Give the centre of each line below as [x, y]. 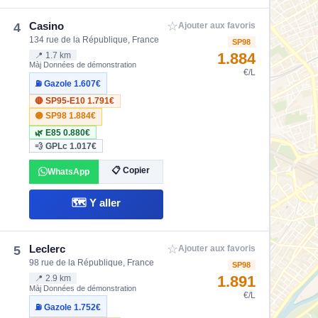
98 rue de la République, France [92, 262]
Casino [47, 26]
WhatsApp [68, 171]
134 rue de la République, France [94, 39]
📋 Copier [131, 171]
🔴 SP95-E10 [61, 101]
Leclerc [48, 248]
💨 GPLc [53, 146]
